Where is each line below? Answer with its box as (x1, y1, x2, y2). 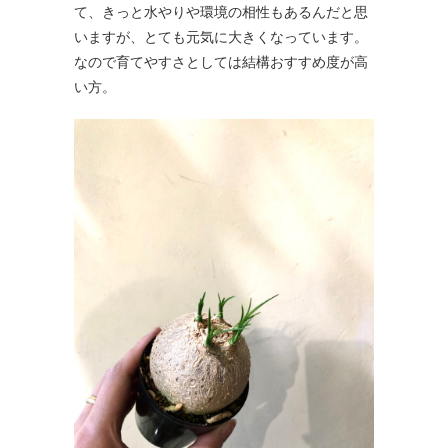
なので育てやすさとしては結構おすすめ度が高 (74, 52, 368, 70)
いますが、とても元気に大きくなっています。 (74, 27, 368, 45)
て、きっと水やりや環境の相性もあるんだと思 (74, 2, 368, 20)
